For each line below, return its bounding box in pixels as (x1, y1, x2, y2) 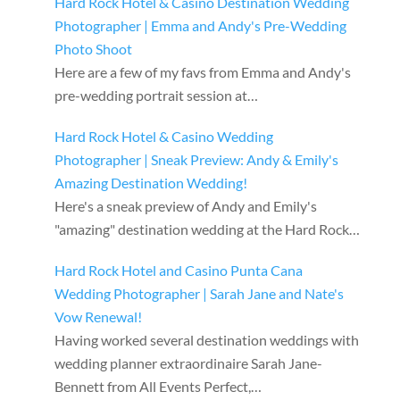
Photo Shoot (54, 40, 132, 58)
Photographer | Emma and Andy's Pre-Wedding (54, 17, 346, 35)
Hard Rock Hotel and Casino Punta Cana (54, 262, 303, 279)
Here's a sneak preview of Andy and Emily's (54, 197, 317, 215)
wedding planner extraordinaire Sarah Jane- (54, 354, 322, 372)
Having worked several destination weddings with (54, 331, 359, 349)
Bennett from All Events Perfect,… (54, 378, 262, 396)
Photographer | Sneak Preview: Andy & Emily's (54, 151, 338, 169)
